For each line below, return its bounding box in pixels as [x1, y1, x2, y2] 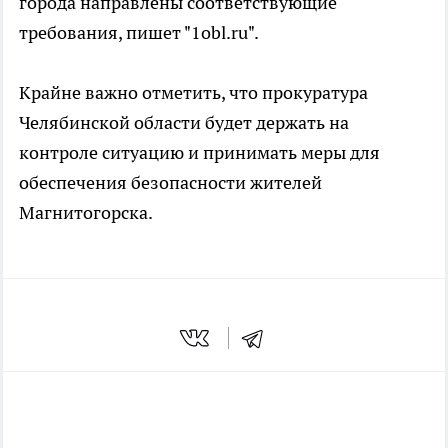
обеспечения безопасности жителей [19, 170, 322, 194]
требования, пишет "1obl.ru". [19, 20, 259, 44]
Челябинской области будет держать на [19, 110, 349, 134]
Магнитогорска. [19, 200, 153, 224]
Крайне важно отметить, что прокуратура [19, 80, 368, 104]
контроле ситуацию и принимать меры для [19, 140, 380, 164]
